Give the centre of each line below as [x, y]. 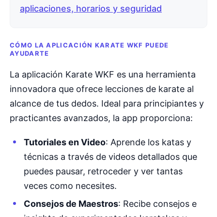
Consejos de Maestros [71, 203]
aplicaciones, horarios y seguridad [91, 8]
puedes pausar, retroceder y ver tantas [103, 171]
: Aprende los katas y [148, 142]
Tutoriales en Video [64, 142]
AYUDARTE [30, 53]
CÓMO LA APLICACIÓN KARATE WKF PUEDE [89, 45]
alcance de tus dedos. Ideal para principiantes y [107, 103]
